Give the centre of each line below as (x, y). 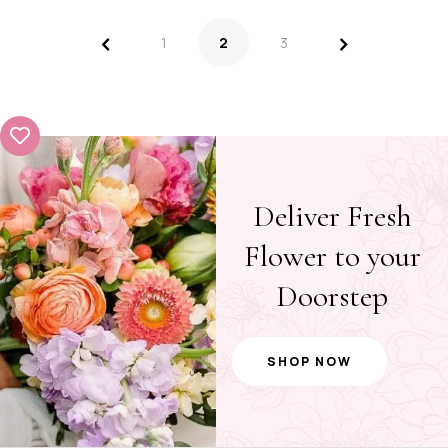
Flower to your (332, 255)
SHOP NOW (310, 361)
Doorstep (332, 295)
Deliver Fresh (332, 215)
